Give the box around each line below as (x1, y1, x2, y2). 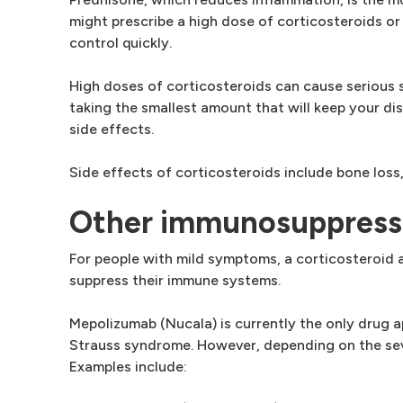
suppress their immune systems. (69, 272, 281, 289)
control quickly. (69, 34, 172, 51)
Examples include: (69, 358, 187, 375)
